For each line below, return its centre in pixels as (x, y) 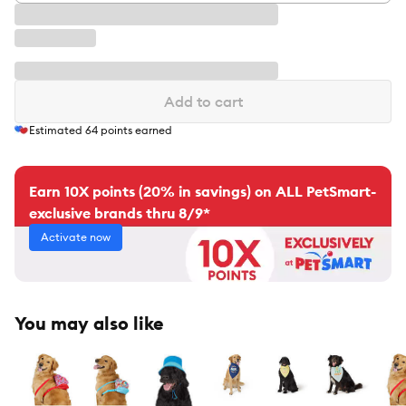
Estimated (57, 130)
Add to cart (203, 101)
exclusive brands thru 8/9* (120, 213)
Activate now (76, 237)
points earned (135, 130)
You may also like (89, 324)
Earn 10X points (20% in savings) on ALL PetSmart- (203, 192)
